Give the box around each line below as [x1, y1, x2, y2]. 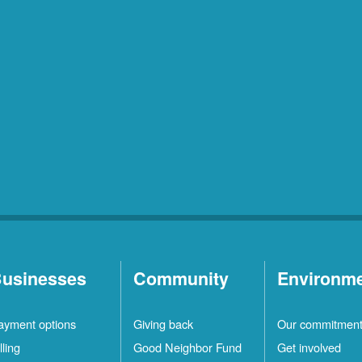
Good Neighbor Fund [133, 339, 242, 356]
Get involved [276, 339, 341, 356]
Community [133, 266, 229, 292]
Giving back [133, 315, 193, 333]
